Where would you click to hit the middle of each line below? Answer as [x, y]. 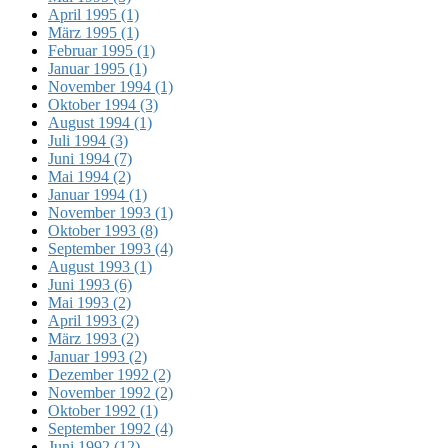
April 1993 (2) [93, 320]
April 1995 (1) [93, 14]
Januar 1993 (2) [97, 356]
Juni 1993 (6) [90, 284]
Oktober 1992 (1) [103, 410]
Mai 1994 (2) [89, 176]
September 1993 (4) [110, 248]
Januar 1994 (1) [97, 194]
